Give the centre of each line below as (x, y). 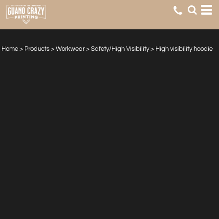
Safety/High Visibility (120, 49)
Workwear (70, 49)
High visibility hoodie (184, 49)
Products (37, 49)
